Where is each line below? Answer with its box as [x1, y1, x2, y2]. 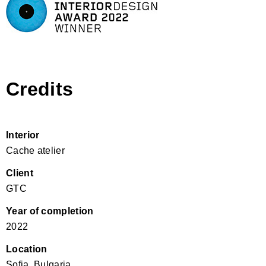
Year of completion [6, 206, 94, 217]
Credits [6, 78, 74, 100]
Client [6, 168, 33, 179]
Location [6, 244, 47, 255]
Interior [6, 130, 40, 141]
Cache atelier [6, 145, 65, 156]
